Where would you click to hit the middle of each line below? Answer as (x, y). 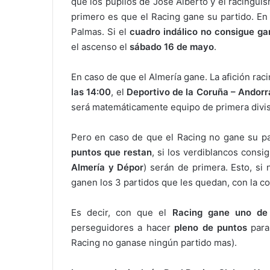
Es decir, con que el (122, 213)
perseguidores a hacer (123, 228)
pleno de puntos (211, 228)
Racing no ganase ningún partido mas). (154, 243)
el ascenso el (100, 47)
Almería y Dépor (108, 168)
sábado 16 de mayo (172, 47)
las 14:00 (91, 92)
